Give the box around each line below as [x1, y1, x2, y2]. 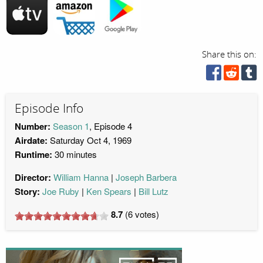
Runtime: [15, 148, 52, 161]
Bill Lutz [139, 185, 168, 198]
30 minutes [52, 148, 97, 161]
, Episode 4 [89, 120, 132, 133]
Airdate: [15, 134, 48, 147]
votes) [133, 208, 159, 221]
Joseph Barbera [116, 171, 177, 184]
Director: [15, 171, 51, 184]
